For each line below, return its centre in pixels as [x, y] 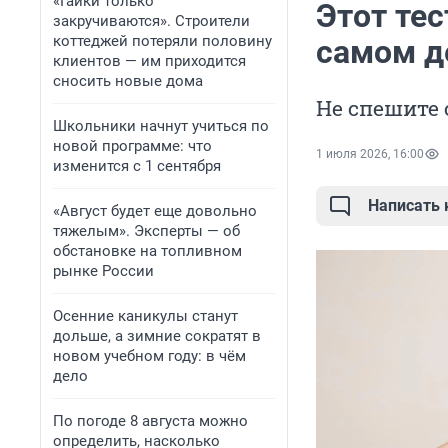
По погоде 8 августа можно [150, 421]
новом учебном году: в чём [149, 356]
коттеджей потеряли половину [162, 41]
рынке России [103, 271]
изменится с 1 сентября [137, 166]
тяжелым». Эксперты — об [146, 231]
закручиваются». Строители [151, 21]
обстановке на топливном [147, 251]
